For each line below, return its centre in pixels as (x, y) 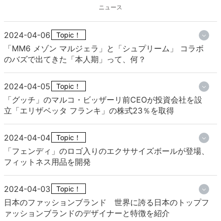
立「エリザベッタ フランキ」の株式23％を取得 (89, 111)
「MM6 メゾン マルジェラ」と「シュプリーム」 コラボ (104, 49)
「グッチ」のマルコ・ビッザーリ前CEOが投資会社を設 (103, 100)
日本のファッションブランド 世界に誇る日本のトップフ (107, 203)
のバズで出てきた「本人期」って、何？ (75, 59)
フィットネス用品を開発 (47, 162)
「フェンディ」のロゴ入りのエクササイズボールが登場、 (107, 151)
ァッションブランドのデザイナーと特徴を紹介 (87, 213)
